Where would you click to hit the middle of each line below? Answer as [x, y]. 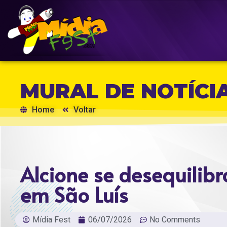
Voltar [85, 110]
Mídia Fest [51, 220]
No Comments [175, 220]
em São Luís [74, 194]
